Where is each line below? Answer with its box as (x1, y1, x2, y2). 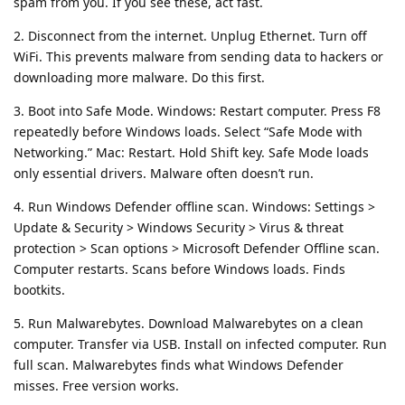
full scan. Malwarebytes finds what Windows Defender (14, 355, 344, 373)
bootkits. (14, 280, 65, 298)
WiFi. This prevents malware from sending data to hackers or (14, 47, 383, 65)
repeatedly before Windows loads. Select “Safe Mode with (14, 122, 363, 140)
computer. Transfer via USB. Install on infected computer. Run (14, 334, 387, 353)
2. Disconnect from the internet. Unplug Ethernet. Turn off (14, 26, 367, 44)
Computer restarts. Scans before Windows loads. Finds (14, 259, 345, 278)
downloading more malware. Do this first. (14, 68, 265, 86)
